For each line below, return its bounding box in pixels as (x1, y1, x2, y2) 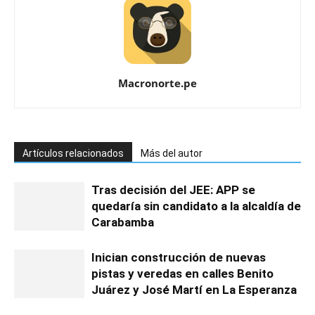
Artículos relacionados (22, 148, 124, 160)
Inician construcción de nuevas (91, 250, 266, 265)
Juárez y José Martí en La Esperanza (91, 283, 297, 297)
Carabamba (91, 215, 154, 230)
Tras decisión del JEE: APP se (91, 183, 255, 198)
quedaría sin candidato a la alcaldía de (91, 199, 301, 214)
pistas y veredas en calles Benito (91, 266, 274, 281)
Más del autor (141, 148, 202, 160)
